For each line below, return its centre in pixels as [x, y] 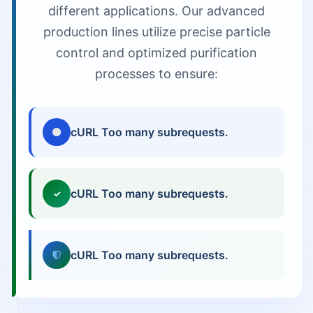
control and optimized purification [156, 53]
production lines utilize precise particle [156, 32]
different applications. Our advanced [156, 11]
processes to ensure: [156, 74]
